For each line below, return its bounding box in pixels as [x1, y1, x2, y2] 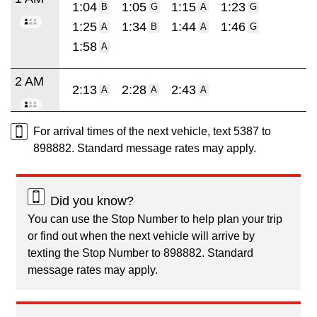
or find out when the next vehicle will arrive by [28, 229, 255, 242]
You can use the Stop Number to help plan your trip [28, 212, 282, 225]
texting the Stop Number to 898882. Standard [28, 246, 253, 259]
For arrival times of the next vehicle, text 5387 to [33, 125, 271, 137]
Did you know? [50, 193, 134, 208]
